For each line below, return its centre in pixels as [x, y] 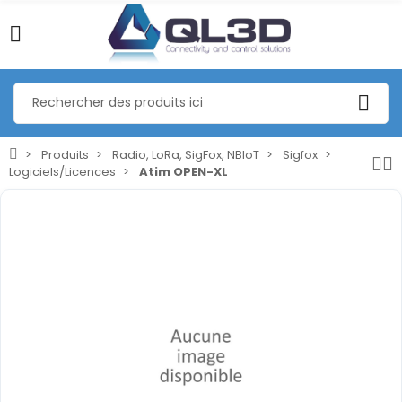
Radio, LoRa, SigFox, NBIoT [186, 154]
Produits [65, 154]
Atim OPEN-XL [184, 171]
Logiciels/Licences [62, 171]
